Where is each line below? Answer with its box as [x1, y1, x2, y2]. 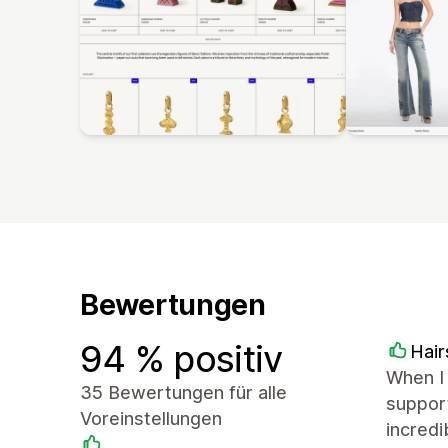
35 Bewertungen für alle [80, 381, 287, 403]
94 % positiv [80, 336, 283, 381]
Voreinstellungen [80, 407, 222, 429]
